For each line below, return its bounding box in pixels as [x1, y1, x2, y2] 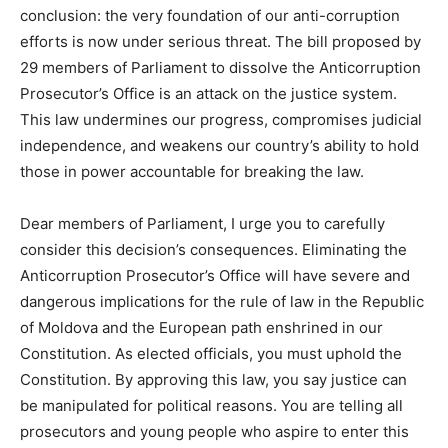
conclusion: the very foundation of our [20, 5, 293, 25]
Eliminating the [298, 239, 407, 259]
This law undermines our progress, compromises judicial [20, 109, 422, 129]
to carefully [306, 213, 385, 233]
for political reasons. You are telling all [129, 395, 403, 415]
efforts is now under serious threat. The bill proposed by [20, 31, 421, 51]
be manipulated [20, 395, 129, 415]
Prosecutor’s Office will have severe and [122, 265, 410, 285]
